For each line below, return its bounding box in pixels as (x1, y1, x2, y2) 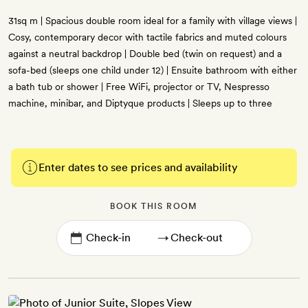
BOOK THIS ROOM (110, 201, 198, 211)
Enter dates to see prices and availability (38, 161, 238, 174)
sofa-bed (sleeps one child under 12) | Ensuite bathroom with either (8, 65, 297, 76)
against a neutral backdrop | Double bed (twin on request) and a (8, 48, 282, 59)
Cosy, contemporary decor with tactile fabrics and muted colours (8, 32, 287, 43)
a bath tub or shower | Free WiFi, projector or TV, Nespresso (8, 81, 269, 92)
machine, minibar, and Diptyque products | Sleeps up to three (8, 98, 272, 109)
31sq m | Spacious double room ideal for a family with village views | (8, 15, 297, 26)
